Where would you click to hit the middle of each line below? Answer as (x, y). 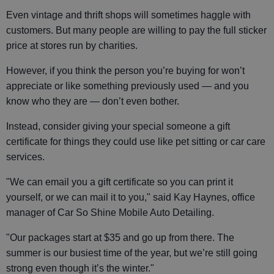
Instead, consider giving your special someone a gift (118, 126)
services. (25, 157)
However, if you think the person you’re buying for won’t (125, 70)
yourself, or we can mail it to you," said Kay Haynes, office (131, 197)
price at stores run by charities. (72, 45)
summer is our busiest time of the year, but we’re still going (132, 253)
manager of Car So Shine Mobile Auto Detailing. (110, 212)
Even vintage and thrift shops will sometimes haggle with (128, 15)
